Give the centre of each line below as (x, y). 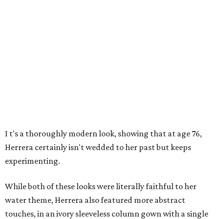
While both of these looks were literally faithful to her (101, 186)
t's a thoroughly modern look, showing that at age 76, (106, 134)
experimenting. (33, 161)
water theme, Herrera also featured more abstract (95, 200)
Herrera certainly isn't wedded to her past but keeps (98, 147)
